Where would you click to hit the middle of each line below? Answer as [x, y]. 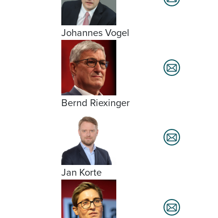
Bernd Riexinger [96, 102]
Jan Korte [82, 172]
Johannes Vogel [95, 33]
